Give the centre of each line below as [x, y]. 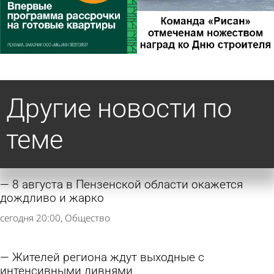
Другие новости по [119, 109]
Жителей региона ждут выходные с [108, 257]
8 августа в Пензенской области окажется [128, 185]
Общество [87, 218]
